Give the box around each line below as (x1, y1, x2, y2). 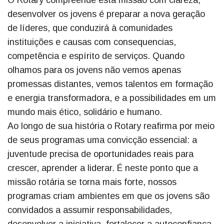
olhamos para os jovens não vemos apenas (7, 64, 181, 75)
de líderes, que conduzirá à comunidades (7, 22, 172, 33)
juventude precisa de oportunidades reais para (7, 148, 193, 159)
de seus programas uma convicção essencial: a (7, 134, 197, 145)
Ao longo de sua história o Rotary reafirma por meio (7, 120, 214, 131)
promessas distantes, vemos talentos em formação (7, 78, 213, 89)
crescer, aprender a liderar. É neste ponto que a (7, 162, 198, 173)
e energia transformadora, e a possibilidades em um (7, 92, 216, 103)
